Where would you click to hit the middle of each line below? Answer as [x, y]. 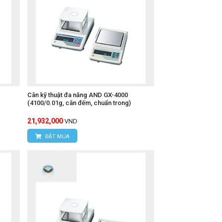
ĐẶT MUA [56, 137]
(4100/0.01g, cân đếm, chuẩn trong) [79, 103]
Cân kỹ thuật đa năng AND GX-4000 [77, 95]
